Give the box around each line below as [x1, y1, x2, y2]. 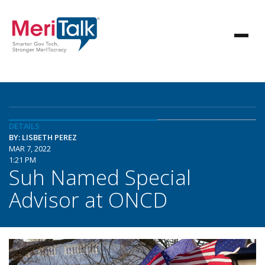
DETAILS [9, 121, 40, 131]
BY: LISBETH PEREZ [9, 132, 77, 143]
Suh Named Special [9, 163, 191, 191]
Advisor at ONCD [9, 185, 167, 214]
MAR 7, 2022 [9, 143, 51, 154]
